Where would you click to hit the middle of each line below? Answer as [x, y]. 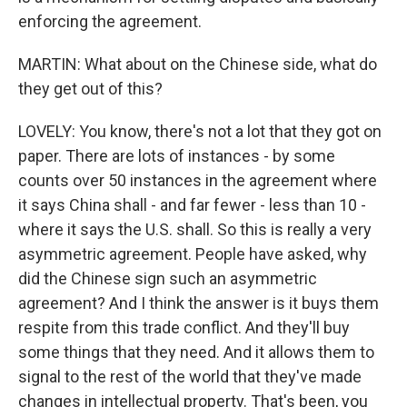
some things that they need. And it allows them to [196, 352]
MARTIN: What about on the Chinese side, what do [198, 64]
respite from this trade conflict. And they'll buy [184, 328]
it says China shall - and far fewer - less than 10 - [192, 205]
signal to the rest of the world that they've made [190, 377]
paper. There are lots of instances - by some [177, 156]
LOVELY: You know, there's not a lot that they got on [200, 131]
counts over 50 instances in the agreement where [198, 180]
